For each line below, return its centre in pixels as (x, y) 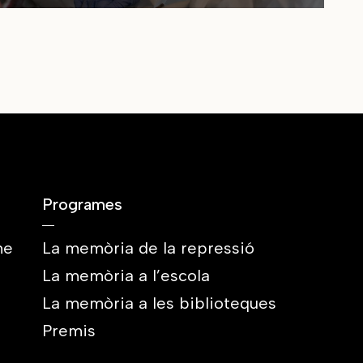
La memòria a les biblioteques (159, 303)
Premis (69, 331)
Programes (82, 204)
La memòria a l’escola (126, 275)
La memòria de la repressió (148, 248)
